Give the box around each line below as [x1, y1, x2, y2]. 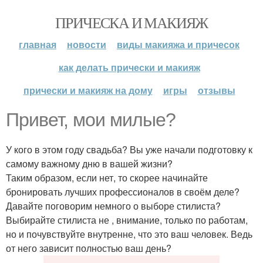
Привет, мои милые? [6, 109, 176, 130]
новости [67, 38, 106, 51]
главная [19, 38, 56, 51]
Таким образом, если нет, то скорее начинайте [6, 171, 208, 184]
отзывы [197, 83, 235, 97]
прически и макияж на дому [23, 83, 153, 97]
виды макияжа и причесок [117, 38, 240, 51]
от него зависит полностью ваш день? [6, 241, 171, 255]
